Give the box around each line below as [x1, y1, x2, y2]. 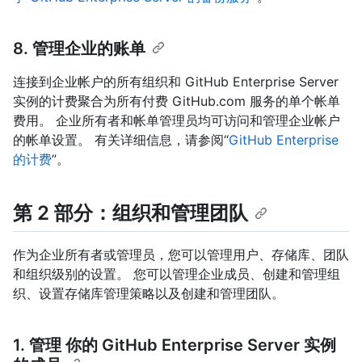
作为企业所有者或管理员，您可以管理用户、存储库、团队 [13, 246, 349, 263]
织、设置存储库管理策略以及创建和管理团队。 [13, 285, 284, 302]
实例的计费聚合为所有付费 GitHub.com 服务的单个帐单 [13, 93, 340, 110]
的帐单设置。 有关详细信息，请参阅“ [13, 132, 229, 149]
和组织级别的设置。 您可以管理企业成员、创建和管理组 [13, 266, 340, 283]
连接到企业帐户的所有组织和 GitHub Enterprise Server [13, 74, 339, 90]
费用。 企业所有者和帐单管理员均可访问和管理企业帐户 [13, 112, 340, 129]
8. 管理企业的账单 [13, 39, 145, 59]
